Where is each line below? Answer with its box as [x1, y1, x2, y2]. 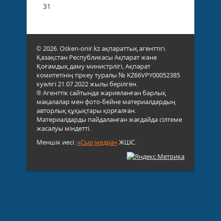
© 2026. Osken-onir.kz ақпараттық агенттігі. [37, 43, 166, 53]
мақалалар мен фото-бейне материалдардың [37, 97, 175, 106]
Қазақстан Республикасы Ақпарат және [37, 52, 157, 62]
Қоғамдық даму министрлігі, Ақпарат [37, 61, 150, 71]
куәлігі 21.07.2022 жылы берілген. [37, 79, 138, 88]
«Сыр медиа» [77, 137, 117, 147]
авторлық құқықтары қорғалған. [37, 106, 136, 115]
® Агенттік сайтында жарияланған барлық [37, 88, 166, 97]
